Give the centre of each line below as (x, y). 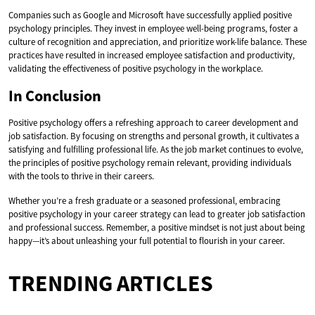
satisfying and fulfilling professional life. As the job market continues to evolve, (156, 149)
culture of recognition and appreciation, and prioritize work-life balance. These (157, 41)
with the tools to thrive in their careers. (81, 176)
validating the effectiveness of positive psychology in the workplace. (136, 68)
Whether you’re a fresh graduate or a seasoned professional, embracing (144, 200)
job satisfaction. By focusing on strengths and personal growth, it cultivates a (154, 136)
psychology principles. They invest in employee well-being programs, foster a (153, 28)
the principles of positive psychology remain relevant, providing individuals (150, 162)
